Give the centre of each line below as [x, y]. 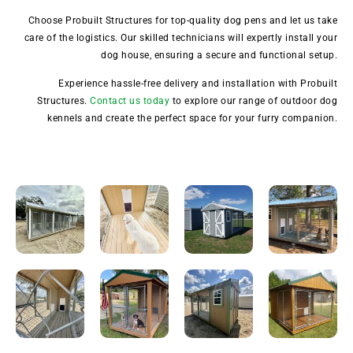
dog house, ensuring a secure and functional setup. [219, 56]
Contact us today [130, 101]
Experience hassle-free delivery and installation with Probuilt [198, 84]
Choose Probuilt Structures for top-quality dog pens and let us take [182, 21]
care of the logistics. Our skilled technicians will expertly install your [180, 38]
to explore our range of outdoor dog [253, 101]
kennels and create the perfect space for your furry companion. [192, 119]
